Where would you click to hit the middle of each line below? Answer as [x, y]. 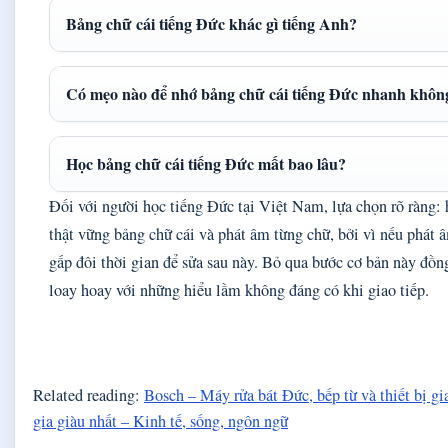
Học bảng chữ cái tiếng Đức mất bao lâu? [206, 163]
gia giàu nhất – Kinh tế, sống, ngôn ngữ [160, 420]
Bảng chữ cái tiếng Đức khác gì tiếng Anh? [211, 23]
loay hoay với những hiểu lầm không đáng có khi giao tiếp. [239, 290]
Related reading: [88, 394]
